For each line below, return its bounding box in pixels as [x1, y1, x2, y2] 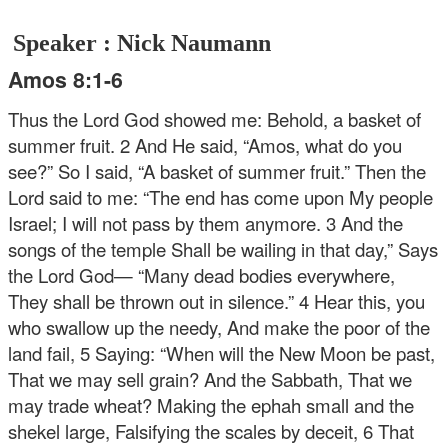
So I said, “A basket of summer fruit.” [53, 157, 351, 184]
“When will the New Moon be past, [155, 339, 436, 366]
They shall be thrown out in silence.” [8, 287, 295, 314]
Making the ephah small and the [152, 391, 415, 418]
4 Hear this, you [294, 287, 426, 314]
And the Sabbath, [199, 365, 344, 392]
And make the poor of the [222, 313, 431, 340]
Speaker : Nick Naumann [13, 30, 272, 56]
